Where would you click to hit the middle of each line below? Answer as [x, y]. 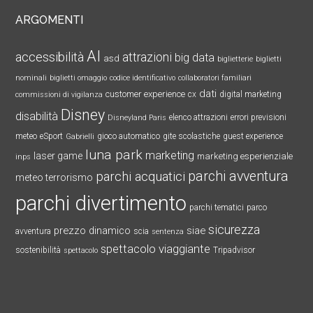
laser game [58, 155]
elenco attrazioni [199, 117]
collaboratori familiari [215, 78]
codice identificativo [143, 78]
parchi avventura [239, 176]
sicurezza [234, 230]
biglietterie [235, 59]
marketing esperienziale [245, 156]
